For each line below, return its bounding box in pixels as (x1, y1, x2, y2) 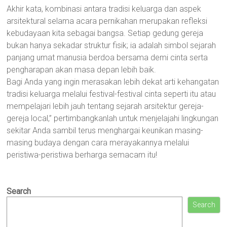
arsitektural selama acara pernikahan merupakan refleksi (7, 16, 208, 26)
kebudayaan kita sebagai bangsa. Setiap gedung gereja (7, 28, 204, 38)
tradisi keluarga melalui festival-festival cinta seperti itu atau (7, 89, 216, 99)
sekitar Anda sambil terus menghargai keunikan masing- (7, 126, 204, 135)
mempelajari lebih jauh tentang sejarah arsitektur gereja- (7, 101, 204, 111)
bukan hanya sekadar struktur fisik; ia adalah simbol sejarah (7, 41, 216, 50)
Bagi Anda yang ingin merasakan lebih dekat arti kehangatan (7, 77, 219, 87)
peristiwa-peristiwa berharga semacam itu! (7, 150, 158, 160)
